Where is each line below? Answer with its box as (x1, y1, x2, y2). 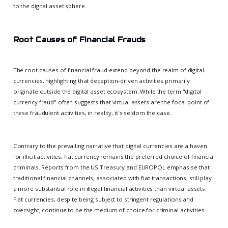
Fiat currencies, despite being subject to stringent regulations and (13, 195, 193, 203)
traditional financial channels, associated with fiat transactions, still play (13, 174, 212, 182)
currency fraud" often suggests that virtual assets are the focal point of (13, 98, 210, 106)
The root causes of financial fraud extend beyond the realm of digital (13, 66, 204, 74)
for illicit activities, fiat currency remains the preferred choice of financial (13, 152, 215, 160)
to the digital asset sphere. (13, 2, 87, 10)
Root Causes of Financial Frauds (13, 35, 146, 45)
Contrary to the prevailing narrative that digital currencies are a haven (13, 141, 207, 150)
